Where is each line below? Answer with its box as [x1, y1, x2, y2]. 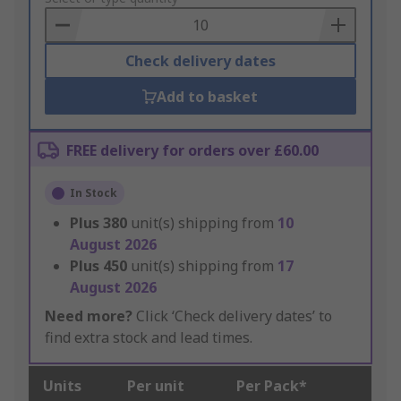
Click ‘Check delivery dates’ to [132, 306, 332, 327]
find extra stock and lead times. [45, 328, 252, 348]
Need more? [45, 306, 132, 327]
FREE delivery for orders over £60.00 [66, 141, 319, 161]
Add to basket [157, 87, 259, 107]
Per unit [127, 376, 184, 397]
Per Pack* [236, 376, 307, 397]
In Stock [70, 185, 117, 201]
